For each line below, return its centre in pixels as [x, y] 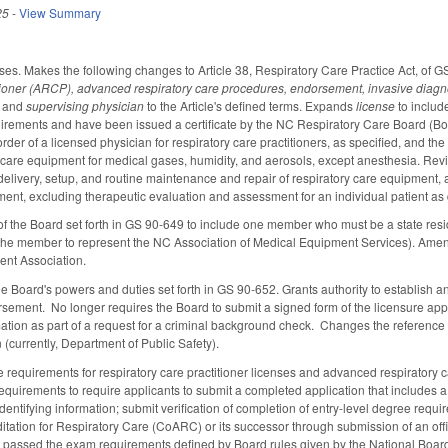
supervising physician [85, 105]
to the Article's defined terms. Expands [250, 105]
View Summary [60, 12]
